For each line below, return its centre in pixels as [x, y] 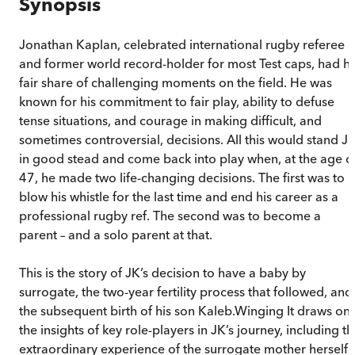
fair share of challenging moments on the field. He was [176, 82]
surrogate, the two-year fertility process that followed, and [186, 291]
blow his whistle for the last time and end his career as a [179, 196]
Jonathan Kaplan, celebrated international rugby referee [182, 44]
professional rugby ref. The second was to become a [170, 215]
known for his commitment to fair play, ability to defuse [177, 101]
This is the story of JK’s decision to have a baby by [162, 272]
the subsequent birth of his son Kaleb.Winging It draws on [185, 310]
